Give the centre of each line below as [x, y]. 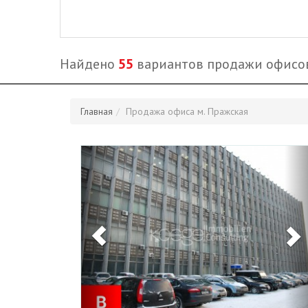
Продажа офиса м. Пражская [187, 111]
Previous [124, 153]
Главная [97, 111]
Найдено [89, 64]
